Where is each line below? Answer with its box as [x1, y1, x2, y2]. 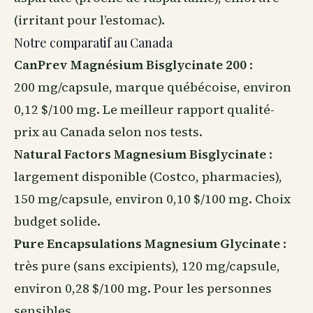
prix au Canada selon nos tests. [14, 123, 203, 140]
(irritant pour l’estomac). [14, 11, 165, 29]
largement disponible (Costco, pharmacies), [14, 168, 282, 185]
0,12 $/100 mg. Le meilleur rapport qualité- [14, 101, 275, 118]
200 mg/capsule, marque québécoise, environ [14, 78, 291, 96]
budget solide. [14, 212, 101, 230]
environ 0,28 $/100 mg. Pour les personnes [14, 279, 272, 297]
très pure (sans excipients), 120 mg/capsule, [14, 257, 280, 275]
